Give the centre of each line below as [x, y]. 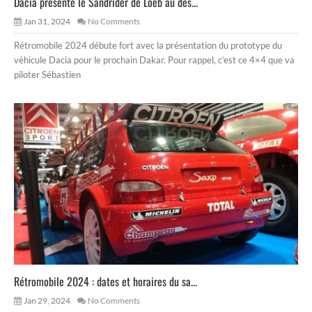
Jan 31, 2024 [47, 21]
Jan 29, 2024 [47, 300]
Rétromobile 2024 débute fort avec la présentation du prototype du [148, 45]
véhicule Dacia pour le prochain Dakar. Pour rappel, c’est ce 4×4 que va [154, 60]
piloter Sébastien [47, 74]
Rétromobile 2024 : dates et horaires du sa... [106, 281]
